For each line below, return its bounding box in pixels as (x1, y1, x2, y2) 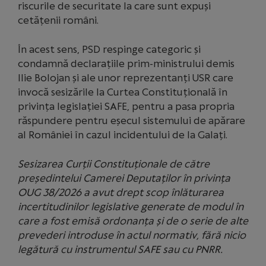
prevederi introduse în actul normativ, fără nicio (18, 229, 246, 241)
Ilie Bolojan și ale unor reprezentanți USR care (18, 72, 233, 84)
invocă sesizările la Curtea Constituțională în (18, 86, 227, 98)
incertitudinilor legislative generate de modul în (18, 201, 243, 213)
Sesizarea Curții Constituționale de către (18, 158, 210, 170)
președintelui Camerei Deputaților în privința (18, 172, 230, 184)
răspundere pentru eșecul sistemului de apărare (18, 115, 245, 126)
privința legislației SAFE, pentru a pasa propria (18, 100, 235, 112)
